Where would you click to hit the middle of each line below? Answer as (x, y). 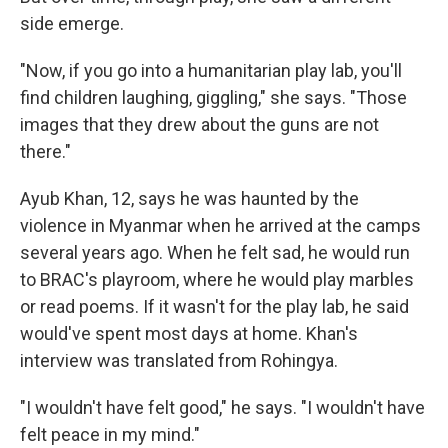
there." (45, 151)
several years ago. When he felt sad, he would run (215, 252)
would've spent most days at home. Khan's (189, 333)
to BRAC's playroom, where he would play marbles (217, 279)
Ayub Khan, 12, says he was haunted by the (189, 198)
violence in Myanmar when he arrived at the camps (220, 225)
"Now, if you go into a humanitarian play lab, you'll (211, 70)
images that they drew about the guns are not (199, 124)
